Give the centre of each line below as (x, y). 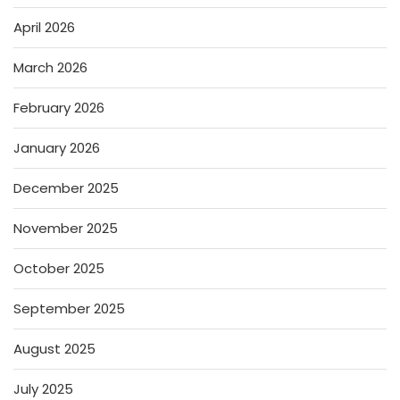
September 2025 (69, 309)
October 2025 (59, 269)
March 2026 (50, 68)
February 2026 (59, 108)
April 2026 (44, 28)
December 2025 (66, 188)
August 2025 (54, 349)
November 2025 (66, 229)
